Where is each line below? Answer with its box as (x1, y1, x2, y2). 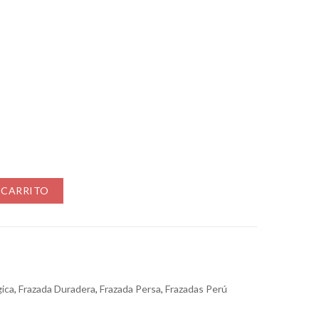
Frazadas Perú (165, 283, 227, 296)
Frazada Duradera (19, 283, 95, 296)
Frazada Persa (100, 283, 161, 296)
